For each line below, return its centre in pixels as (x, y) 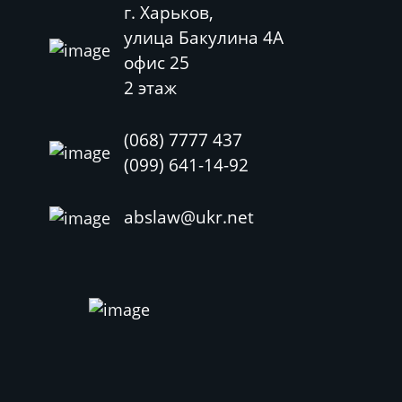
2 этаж (150, 88)
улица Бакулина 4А (204, 38)
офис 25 (157, 63)
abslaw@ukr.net (189, 218)
